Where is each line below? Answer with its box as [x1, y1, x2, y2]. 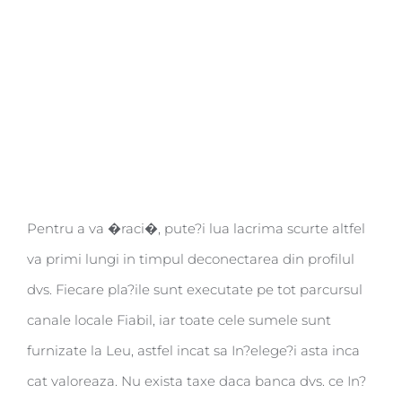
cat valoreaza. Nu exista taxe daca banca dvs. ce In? [27, 372, 366, 390]
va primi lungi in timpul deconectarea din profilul [27, 250, 354, 268]
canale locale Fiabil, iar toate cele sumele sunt [27, 311, 331, 329]
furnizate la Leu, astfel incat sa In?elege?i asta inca [27, 342, 360, 360]
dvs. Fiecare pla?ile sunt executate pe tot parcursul [27, 281, 363, 299]
